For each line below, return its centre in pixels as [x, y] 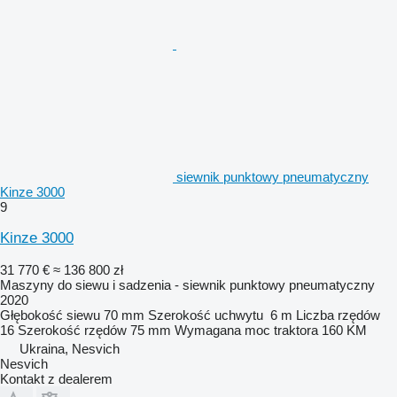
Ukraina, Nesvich [70, 348]
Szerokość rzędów [72, 330]
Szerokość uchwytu [206, 315]
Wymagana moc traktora [246, 330]
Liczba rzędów [338, 315]
